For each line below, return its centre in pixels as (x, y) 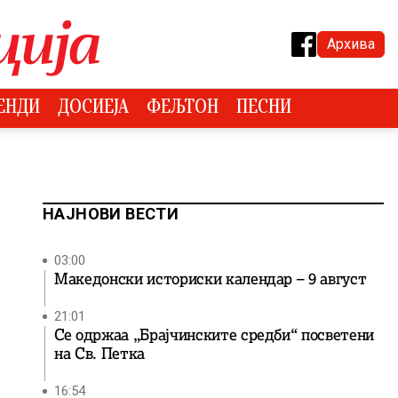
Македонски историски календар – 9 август (211, 279)
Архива (351, 44)
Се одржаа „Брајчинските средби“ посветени (215, 335)
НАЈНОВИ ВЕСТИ (111, 214)
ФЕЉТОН (182, 108)
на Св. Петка (99, 354)
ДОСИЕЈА (93, 108)
